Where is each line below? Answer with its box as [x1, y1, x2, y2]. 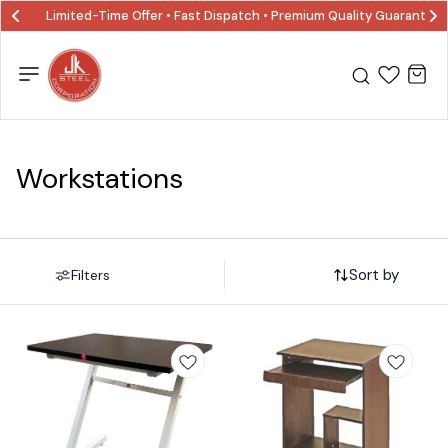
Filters [71, 266, 110, 284]
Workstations [16, 159, 183, 197]
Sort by [349, 264, 399, 285]
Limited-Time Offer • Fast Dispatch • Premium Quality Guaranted [46, 7, 444, 24]
